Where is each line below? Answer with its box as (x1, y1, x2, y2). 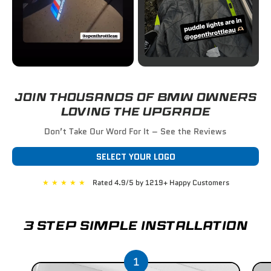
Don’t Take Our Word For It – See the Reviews (44, 125, 227, 138)
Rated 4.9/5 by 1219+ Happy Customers (92, 177, 229, 188)
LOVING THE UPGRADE (60, 106, 211, 119)
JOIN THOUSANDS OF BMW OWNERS (14, 91, 257, 104)
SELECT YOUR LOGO (96, 150, 175, 163)
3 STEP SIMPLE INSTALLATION (23, 219, 248, 233)
